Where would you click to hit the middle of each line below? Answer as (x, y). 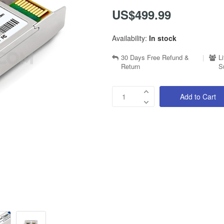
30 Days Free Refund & (155, 57)
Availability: (129, 38)
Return (130, 66)
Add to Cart (198, 96)
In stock (163, 38)
